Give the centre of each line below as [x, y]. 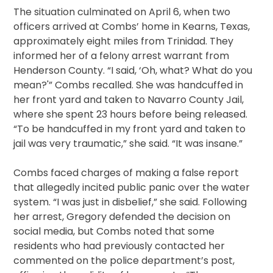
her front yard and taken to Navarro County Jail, [129, 100]
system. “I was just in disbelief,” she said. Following [130, 202]
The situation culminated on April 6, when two [122, 12]
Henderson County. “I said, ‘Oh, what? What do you [133, 71]
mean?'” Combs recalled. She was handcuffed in [129, 85]
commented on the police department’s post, [124, 261]
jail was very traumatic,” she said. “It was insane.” [128, 144]
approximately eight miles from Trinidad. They [124, 41]
